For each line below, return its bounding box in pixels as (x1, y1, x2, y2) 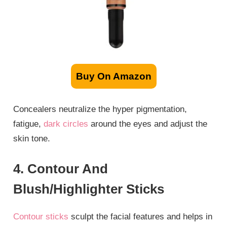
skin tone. (13, 133, 51, 143)
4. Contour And (13, 161, 108, 177)
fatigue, (13, 119, 44, 129)
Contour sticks (13, 212, 69, 222)
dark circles (44, 119, 89, 129)
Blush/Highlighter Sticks (13, 181, 165, 197)
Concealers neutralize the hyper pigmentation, (13, 104, 187, 114)
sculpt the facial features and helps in (68, 212, 213, 222)
